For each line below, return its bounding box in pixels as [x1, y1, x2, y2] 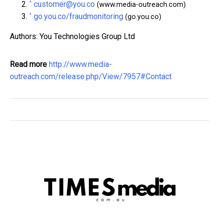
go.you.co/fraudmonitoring [34, 12, 123, 22]
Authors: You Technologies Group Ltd [10, 32, 135, 42]
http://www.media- [49, 60, 112, 69]
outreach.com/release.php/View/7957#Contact [10, 72, 172, 82]
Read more [10, 60, 47, 69]
